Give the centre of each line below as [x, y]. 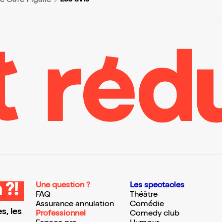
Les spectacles [157, 186]
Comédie [147, 205]
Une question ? [63, 186]
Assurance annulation [75, 205]
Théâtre [144, 195]
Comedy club [155, 214]
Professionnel [61, 214]
